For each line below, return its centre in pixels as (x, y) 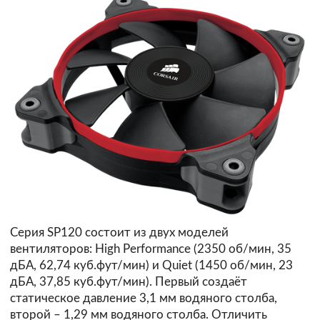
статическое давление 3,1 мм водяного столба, (144, 298)
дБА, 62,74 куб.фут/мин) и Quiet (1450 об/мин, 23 (151, 265)
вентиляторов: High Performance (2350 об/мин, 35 (151, 249)
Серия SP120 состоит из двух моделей (119, 232)
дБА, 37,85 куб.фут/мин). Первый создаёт (129, 281)
